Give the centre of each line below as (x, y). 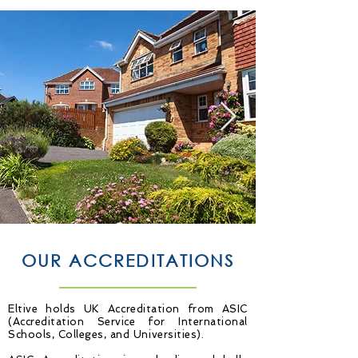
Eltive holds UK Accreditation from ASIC (128, 309)
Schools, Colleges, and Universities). (108, 334)
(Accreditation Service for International (128, 322)
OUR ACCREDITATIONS (128, 261)
